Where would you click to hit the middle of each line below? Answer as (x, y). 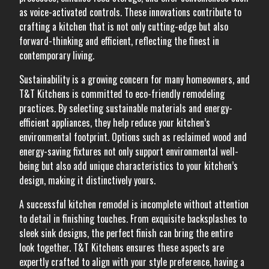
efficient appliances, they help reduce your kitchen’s (115, 122)
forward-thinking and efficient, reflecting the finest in (119, 41)
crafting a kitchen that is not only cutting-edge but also (124, 26)
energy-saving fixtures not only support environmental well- (129, 151)
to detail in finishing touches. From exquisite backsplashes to (133, 219)
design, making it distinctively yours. (87, 180)
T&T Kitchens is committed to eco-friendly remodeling (122, 94)
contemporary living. (57, 55)
